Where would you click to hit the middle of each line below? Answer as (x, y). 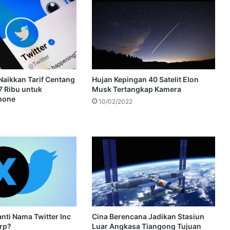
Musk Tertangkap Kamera (136, 89)
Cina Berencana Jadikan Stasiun (148, 216)
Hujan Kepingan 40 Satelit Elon (145, 80)
